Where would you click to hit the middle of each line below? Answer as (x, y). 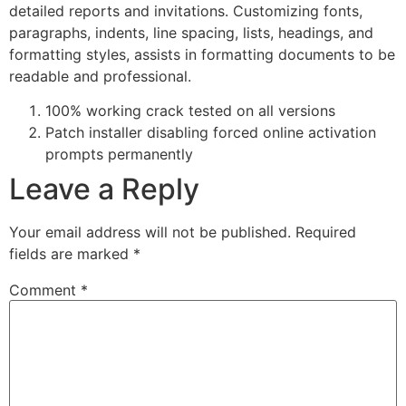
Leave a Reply (104, 189)
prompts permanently (119, 155)
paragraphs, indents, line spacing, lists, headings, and (191, 32)
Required (326, 232)
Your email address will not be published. (150, 232)
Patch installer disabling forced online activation (211, 133)
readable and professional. (100, 76)
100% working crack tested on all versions (190, 111)
